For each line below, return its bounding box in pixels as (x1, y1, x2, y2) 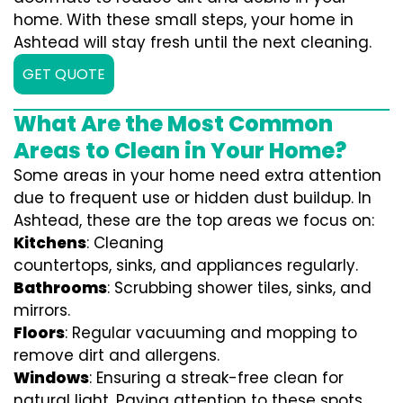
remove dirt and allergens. (13, 345, 219, 366)
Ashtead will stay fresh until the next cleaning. (13, 31, 372, 53)
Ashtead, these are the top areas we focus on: (13, 210, 374, 231)
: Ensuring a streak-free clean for (89, 367, 344, 389)
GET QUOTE (22, 64, 105, 85)
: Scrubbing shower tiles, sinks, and (107, 277, 372, 299)
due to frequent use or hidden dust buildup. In (13, 187, 372, 209)
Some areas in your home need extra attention (13, 165, 381, 186)
